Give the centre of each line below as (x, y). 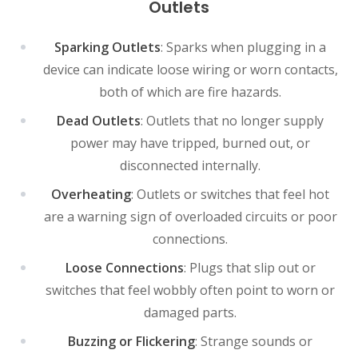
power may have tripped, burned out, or (190, 143)
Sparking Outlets (107, 47)
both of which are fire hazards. (190, 91)
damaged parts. (190, 312)
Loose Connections (124, 267)
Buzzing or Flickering (131, 341)
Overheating (91, 194)
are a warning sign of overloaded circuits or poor (190, 216)
